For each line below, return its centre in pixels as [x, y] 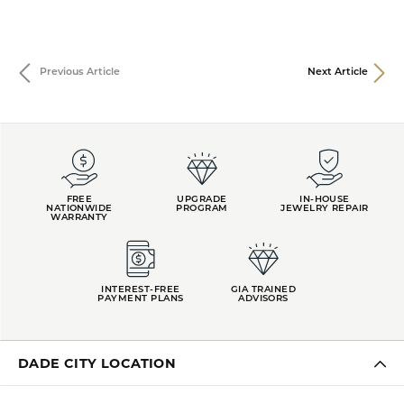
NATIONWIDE [79, 208]
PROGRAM [202, 208]
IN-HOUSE [325, 199]
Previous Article [80, 72]
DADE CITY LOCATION [97, 363]
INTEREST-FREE [141, 289]
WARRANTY [79, 217]
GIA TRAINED [263, 289]
